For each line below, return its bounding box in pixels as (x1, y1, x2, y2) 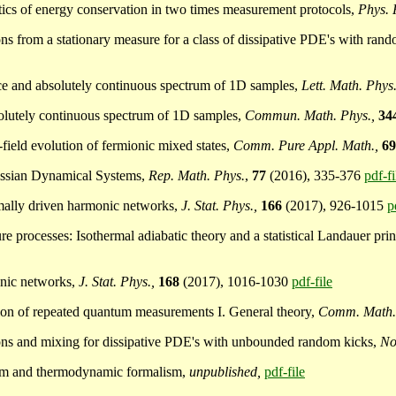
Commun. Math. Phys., (245, 108, 378, 124)
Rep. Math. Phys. (148, 168, 245, 184)
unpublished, (189, 364, 264, 380)
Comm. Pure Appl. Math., (233, 138, 382, 154)
